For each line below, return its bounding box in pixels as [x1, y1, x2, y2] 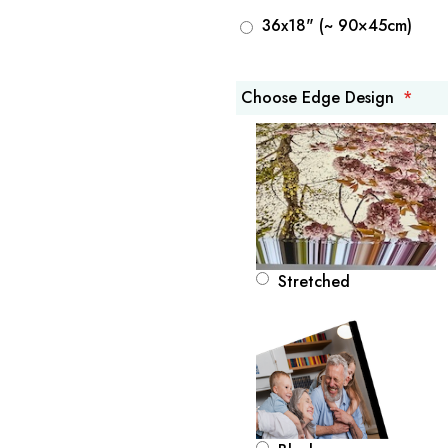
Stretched [278, 269, 350, 293]
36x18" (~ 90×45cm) [262, 13, 412, 37]
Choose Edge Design [241, 85, 394, 109]
